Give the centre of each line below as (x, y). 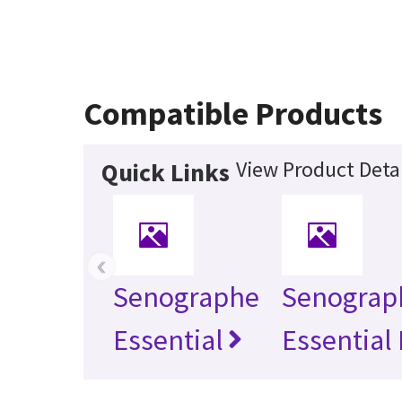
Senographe (187, 297)
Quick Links (166, 173)
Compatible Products (233, 114)
